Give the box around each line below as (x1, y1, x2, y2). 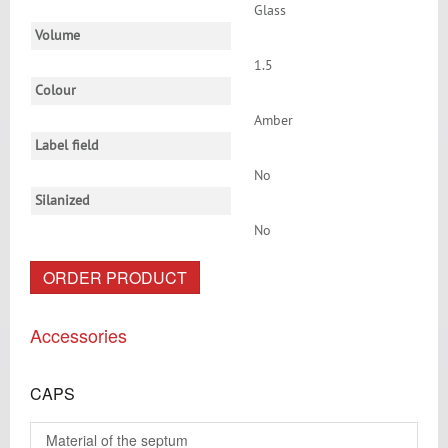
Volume (35, 29, 80, 43)
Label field (35, 139, 99, 153)
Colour (35, 84, 76, 98)
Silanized (35, 194, 90, 208)
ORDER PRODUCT (43, 266, 187, 289)
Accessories (30, 322, 127, 348)
